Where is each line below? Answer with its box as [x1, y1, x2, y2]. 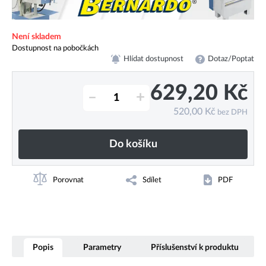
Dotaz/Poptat [208, 55, 254, 63]
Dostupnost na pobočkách [12, 43, 99, 52]
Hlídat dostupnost [123, 55, 184, 63]
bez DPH [216, 109, 248, 116]
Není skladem [12, 31, 61, 41]
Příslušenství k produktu [151, 243, 239, 252]
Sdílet [142, 175, 161, 184]
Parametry [83, 243, 121, 252]
